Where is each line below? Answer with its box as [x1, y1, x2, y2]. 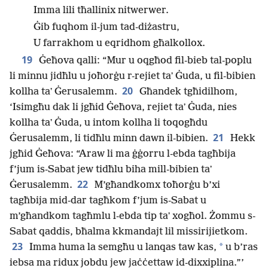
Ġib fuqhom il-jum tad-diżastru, [33, 21, 179, 33]
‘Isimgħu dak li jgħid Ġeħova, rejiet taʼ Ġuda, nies [10, 101, 237, 113]
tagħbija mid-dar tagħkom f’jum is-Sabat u [10, 194, 206, 206]
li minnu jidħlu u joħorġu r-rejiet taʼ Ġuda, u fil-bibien [10, 70, 255, 82]
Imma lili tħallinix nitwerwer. [33, 5, 169, 17]
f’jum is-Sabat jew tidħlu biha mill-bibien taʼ [10, 163, 212, 175]
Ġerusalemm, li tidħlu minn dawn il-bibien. [10, 132, 208, 144]
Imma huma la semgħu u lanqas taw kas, [27, 241, 217, 253]
